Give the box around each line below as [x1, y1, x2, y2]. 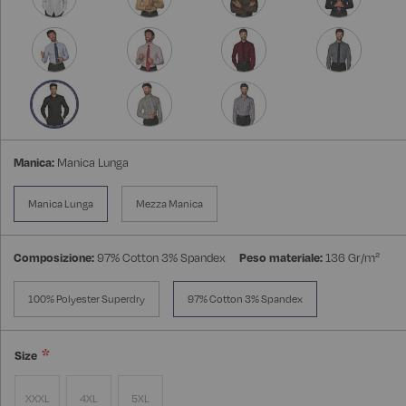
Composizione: [14, 250, 94, 266]
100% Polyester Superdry [28, 293, 145, 306]
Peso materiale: [239, 250, 323, 266]
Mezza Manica [136, 198, 203, 211]
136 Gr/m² [325, 250, 380, 266]
